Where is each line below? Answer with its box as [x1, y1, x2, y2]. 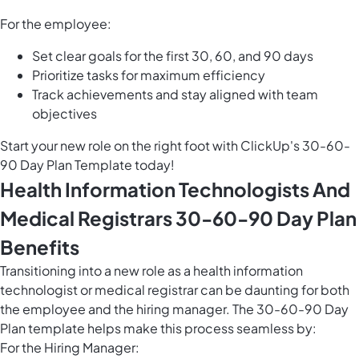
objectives [32, 105, 97, 123]
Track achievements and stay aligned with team [32, 86, 318, 103]
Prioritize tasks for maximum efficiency [32, 67, 265, 84]
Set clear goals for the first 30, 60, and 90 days [32, 47, 313, 65]
